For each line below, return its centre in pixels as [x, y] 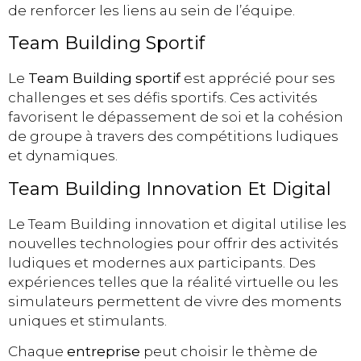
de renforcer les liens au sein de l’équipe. [151, 11]
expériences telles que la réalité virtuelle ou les [173, 282]
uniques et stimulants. [87, 320]
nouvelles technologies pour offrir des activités [173, 243]
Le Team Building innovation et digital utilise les [177, 224]
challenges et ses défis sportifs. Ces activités [163, 98]
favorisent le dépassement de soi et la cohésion [176, 117]
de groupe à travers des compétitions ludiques [173, 137]
